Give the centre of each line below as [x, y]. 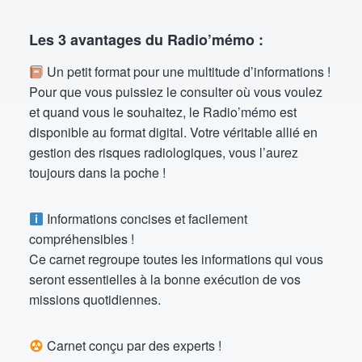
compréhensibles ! [82, 239]
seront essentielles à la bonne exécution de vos [165, 279]
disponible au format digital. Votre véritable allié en [173, 132]
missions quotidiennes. [95, 299]
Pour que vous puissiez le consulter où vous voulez [176, 92]
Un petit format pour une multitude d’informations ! [187, 72]
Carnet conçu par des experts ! [133, 345]
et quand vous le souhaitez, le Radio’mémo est [163, 112]
